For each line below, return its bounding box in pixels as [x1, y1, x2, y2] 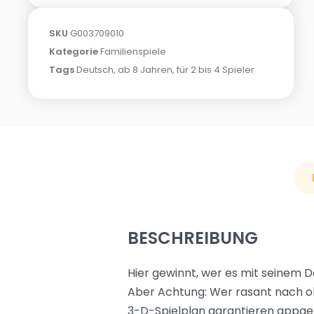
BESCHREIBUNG [128, 226, 258, 250]
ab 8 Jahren [118, 63, 172, 76]
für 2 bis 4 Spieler [177, 63, 254, 76]
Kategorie [49, 45, 98, 58]
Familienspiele [100, 45, 166, 58]
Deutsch [76, 63, 114, 76]
